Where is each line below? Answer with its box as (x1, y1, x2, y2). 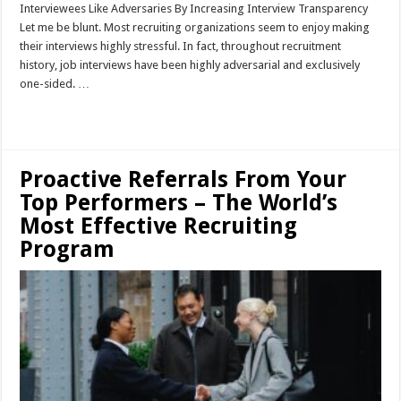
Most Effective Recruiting (20, 212, 298, 239)
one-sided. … (20, 76, 90, 90)
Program (20, 235, 115, 262)
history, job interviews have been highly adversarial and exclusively (20, 57, 361, 72)
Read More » (30, 108, 87, 122)
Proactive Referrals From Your (20, 166, 347, 192)
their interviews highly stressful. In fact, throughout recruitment (20, 38, 342, 53)
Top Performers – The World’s (20, 189, 338, 216)
